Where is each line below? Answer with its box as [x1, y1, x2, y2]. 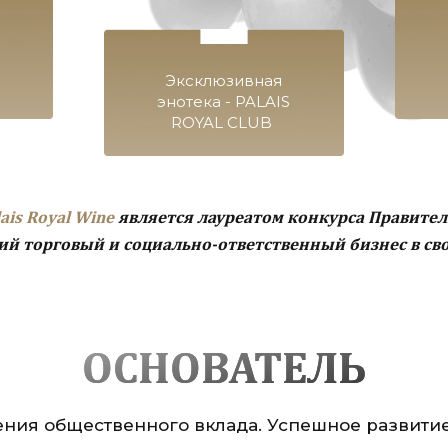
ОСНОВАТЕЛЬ [82, 349, 366, 393]
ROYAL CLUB [171, 112, 277, 132]
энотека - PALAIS [157, 91, 291, 111]
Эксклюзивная [165, 70, 283, 90]
